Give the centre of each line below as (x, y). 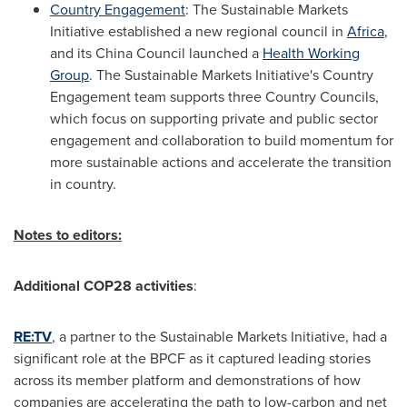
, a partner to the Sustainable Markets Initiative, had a (219, 336)
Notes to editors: (68, 234)
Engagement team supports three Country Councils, (214, 96)
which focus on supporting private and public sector (214, 118)
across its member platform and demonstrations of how (187, 380)
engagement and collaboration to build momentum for (222, 140)
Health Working (311, 53)
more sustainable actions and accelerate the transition (221, 162)
